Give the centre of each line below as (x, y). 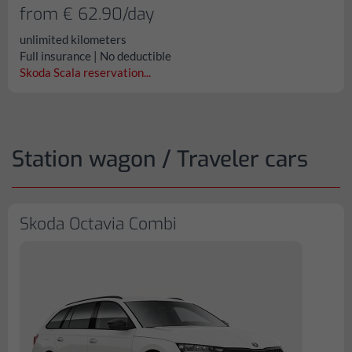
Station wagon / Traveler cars (160, 159)
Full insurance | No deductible (95, 56)
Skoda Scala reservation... (85, 72)
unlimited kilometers (73, 39)
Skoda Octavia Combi (98, 224)
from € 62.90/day (87, 14)
